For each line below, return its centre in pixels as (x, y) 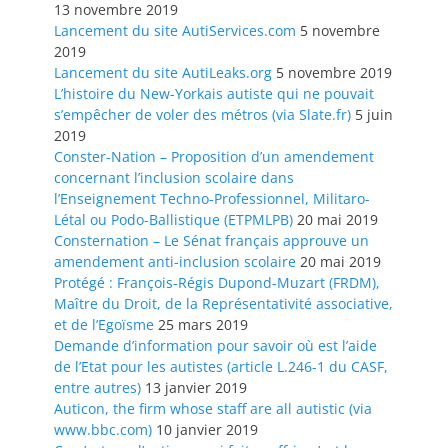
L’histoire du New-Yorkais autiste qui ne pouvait (214, 94)
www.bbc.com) (103, 430)
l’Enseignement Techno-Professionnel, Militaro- (212, 199)
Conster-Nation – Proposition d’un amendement (214, 157)
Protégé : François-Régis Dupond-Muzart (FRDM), (217, 283)
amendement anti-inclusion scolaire (175, 262)
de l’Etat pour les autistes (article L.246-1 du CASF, (221, 367)
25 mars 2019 (203, 325)
